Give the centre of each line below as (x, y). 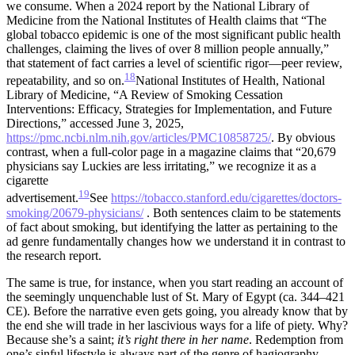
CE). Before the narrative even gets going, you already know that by (177, 311)
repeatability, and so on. (65, 81)
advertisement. (42, 198)
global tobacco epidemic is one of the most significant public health (174, 35)
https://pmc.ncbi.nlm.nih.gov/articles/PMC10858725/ (139, 138)
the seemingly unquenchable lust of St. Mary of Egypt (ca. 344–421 (176, 296)
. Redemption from (296, 339)
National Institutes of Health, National (230, 81)
